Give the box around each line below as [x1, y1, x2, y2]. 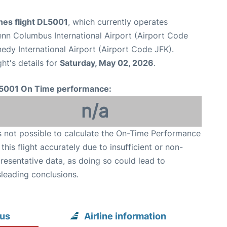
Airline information [84, 211, 167, 221]
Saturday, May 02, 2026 [60, 58, 154, 68]
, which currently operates [68, 17, 168, 27]
